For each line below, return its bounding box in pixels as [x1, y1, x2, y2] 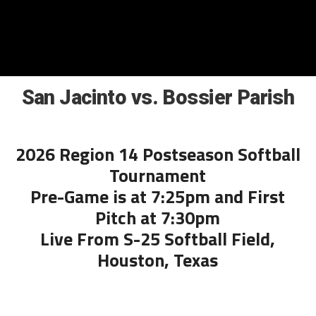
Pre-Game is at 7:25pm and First [30, 183, 286, 210]
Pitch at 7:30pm [95, 204, 221, 231]
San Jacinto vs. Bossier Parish [21, 85, 295, 109]
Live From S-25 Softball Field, [40, 225, 276, 253]
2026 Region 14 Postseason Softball [15, 140, 300, 168]
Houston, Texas [97, 246, 219, 274]
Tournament [109, 162, 207, 189]
